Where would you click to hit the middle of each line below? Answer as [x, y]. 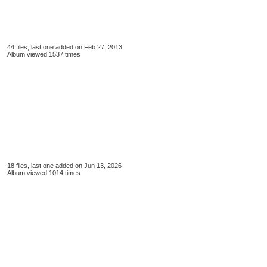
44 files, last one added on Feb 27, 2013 [65, 47]
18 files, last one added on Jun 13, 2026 [64, 166]
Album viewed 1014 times [44, 173]
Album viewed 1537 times [44, 54]
